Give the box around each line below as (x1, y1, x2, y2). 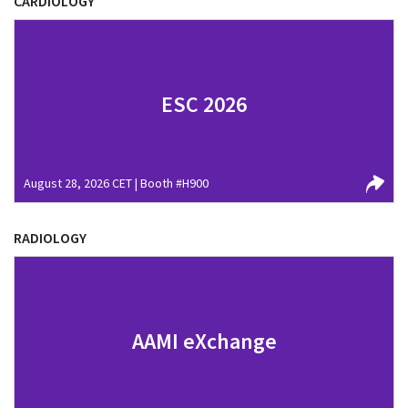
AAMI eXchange (131, 327, 277, 355)
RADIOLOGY (14, 229, 87, 247)
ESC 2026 (161, 90, 247, 118)
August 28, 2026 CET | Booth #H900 (24, 175, 209, 191)
